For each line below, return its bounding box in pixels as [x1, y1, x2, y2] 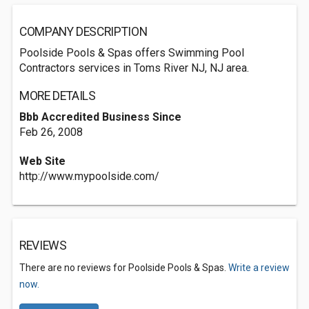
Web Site [19, 154, 66, 168]
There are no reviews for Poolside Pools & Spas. [19, 262, 228, 273]
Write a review [228, 262, 290, 273]
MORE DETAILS [19, 89, 96, 103]
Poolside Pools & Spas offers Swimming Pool [19, 46, 244, 59]
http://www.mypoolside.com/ [19, 170, 159, 183]
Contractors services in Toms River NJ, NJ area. [19, 61, 249, 74]
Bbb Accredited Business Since [19, 110, 181, 123]
